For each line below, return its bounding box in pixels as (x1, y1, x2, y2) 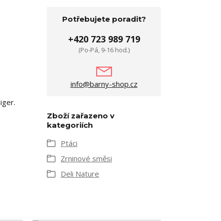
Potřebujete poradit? (62, 14, 146, 24)
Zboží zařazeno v (47, 111, 114, 121)
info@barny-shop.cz (70, 79, 138, 89)
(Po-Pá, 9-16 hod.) (78, 45, 130, 55)
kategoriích (47, 120, 93, 130)
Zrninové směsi (61, 153, 112, 164)
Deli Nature (61, 169, 99, 179)
